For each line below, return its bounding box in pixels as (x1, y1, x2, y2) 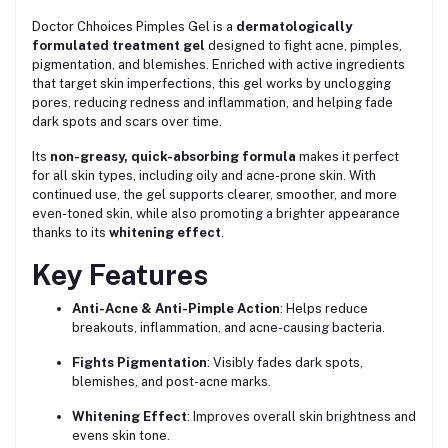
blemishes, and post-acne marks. (72, 373, 271, 389)
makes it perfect (296, 148, 399, 164)
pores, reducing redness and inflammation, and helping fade (32, 94, 393, 110)
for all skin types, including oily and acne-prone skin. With (32, 167, 376, 183)
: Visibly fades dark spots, (207, 354, 363, 370)
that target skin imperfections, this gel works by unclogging (32, 75, 391, 91)
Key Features (32, 257, 208, 291)
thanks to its (32, 224, 109, 240)
